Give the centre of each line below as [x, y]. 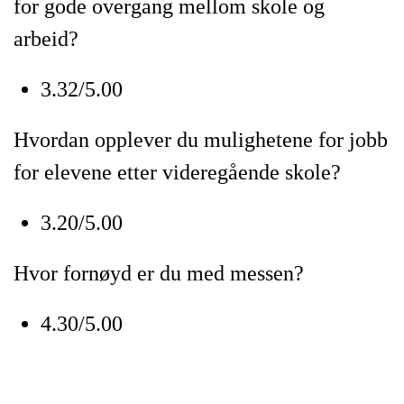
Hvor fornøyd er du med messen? [159, 273]
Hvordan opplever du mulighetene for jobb [201, 140]
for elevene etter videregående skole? [177, 172]
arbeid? [49, 39]
